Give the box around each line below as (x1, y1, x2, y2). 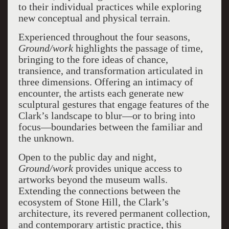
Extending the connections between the (18, 185, 180, 196)
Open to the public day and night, (18, 151, 156, 163)
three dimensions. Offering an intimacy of (18, 76, 193, 87)
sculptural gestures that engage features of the (18, 99, 209, 110)
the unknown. (18, 132, 74, 144)
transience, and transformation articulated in (18, 65, 203, 76)
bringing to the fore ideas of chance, (18, 54, 168, 65)
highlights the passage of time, (73, 42, 203, 54)
